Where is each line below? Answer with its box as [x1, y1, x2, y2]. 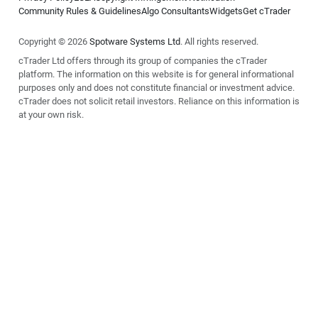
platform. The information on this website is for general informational [18, 69, 294, 79]
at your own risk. [18, 109, 84, 120]
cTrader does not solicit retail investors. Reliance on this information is [18, 96, 300, 106]
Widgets [209, 6, 243, 16]
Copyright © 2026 [18, 36, 89, 47]
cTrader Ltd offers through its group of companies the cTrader [18, 55, 267, 66]
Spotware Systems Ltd [89, 36, 180, 47]
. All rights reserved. [180, 36, 258, 47]
